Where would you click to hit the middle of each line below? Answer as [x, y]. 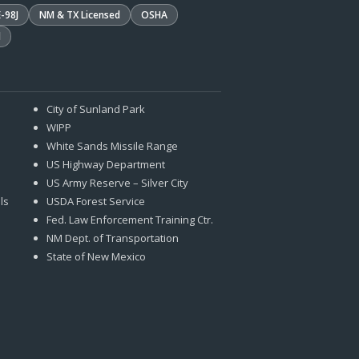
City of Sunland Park [96, 109]
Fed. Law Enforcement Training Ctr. [130, 220]
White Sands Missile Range [113, 146]
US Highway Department [106, 164]
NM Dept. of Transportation [113, 238]
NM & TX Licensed [80, 15]
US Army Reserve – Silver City [118, 183]
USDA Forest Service [96, 201]
